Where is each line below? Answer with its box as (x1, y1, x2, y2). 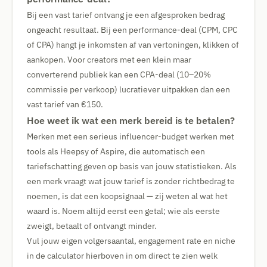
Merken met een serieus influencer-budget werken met (27, 131, 234, 142)
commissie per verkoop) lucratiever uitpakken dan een (27, 84, 230, 95)
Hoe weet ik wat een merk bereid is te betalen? (27, 114, 235, 127)
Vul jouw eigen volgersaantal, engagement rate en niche (27, 235, 235, 246)
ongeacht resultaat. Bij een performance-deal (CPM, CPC (27, 24, 238, 35)
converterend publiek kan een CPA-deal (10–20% (27, 69, 211, 80)
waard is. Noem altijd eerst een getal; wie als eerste (27, 206, 220, 216)
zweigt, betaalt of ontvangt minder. (27, 221, 157, 231)
